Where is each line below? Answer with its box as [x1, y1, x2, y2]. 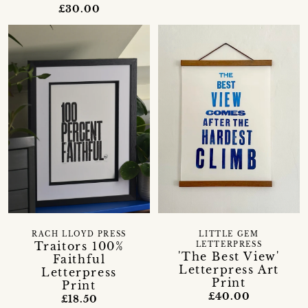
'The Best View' [178, 250, 280, 264]
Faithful [52, 252, 106, 267]
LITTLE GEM [199, 230, 259, 239]
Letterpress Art [178, 263, 279, 277]
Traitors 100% [34, 239, 124, 254]
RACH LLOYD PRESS [32, 230, 126, 239]
